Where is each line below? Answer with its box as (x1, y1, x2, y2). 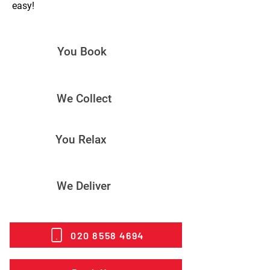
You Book (57, 45, 107, 58)
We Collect (57, 92, 111, 105)
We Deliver (57, 179, 111, 193)
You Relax (55, 133, 107, 146)
